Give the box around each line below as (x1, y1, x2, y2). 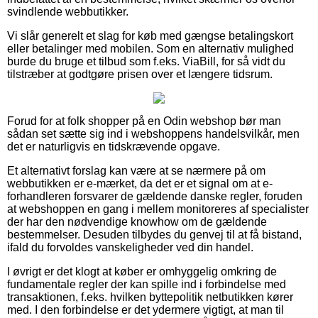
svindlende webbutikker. (7, 5, 128, 18)
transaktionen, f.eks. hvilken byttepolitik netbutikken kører (7, 290, 293, 303)
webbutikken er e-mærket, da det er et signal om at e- (7, 177, 273, 190)
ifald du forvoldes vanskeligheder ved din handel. (7, 241, 253, 253)
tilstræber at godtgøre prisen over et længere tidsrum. (7, 67, 273, 80)
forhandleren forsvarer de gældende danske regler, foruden (7, 190, 302, 202)
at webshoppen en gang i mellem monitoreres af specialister (7, 202, 309, 215)
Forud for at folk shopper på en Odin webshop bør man (7, 114, 281, 127)
